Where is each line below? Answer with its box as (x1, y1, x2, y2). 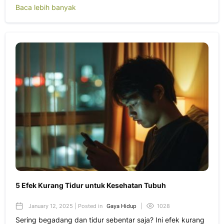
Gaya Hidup (106, 202, 136, 210)
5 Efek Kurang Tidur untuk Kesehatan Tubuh (15, 181, 166, 190)
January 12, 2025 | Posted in (27, 202, 104, 210)
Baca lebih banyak (15, 2, 76, 11)
